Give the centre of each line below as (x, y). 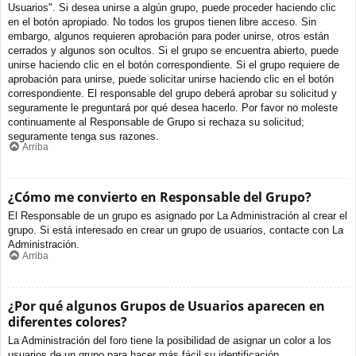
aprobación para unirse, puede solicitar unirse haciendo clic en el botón (171, 79)
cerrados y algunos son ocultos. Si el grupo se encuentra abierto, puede (173, 50)
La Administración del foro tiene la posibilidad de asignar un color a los (170, 340)
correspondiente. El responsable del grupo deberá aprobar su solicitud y (172, 93)
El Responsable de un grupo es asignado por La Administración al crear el (178, 216)
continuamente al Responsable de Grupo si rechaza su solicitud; (156, 122)
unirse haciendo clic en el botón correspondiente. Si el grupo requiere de (174, 64)
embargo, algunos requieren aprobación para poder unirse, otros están (168, 36)
